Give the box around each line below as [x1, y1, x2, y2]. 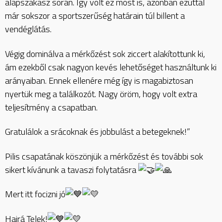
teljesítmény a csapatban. [5, 100, 98, 114]
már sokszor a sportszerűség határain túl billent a [5, 9, 185, 23]
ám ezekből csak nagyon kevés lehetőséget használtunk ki [5, 60, 217, 74]
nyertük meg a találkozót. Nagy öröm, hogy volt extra [5, 87, 197, 101]
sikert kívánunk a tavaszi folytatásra [5, 163, 138, 176]
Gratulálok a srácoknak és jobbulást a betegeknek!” [5, 125, 190, 139]
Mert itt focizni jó [5, 187, 65, 201]
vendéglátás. [5, 22, 52, 36]
